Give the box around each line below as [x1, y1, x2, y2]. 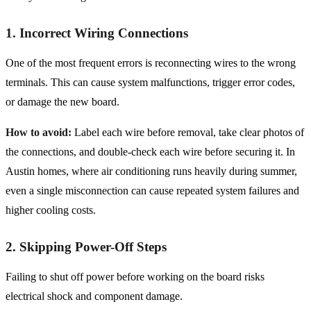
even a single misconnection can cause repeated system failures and [6, 185, 299, 197]
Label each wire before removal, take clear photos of [72, 126, 304, 139]
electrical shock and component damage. [6, 290, 185, 303]
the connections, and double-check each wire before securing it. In [6, 146, 295, 158]
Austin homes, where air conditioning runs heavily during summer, [6, 165, 297, 178]
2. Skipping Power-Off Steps [6, 239, 170, 255]
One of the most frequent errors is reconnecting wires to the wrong [6, 57, 296, 69]
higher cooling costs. [6, 204, 96, 217]
